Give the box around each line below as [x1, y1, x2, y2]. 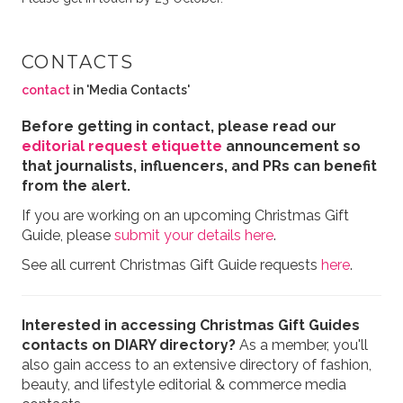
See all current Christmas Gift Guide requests [21, 256, 321, 273]
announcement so [221, 138, 361, 155]
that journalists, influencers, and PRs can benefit [21, 157, 377, 175]
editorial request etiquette [21, 138, 222, 155]
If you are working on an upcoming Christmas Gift [21, 207, 349, 224]
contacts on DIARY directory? [21, 336, 236, 354]
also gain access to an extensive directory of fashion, [21, 356, 372, 373]
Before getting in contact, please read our [21, 118, 336, 135]
